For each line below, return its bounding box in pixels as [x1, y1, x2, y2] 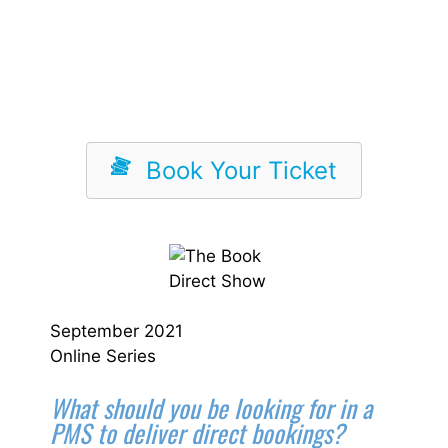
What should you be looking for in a [50, 388, 372, 426]
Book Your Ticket [146, 155, 337, 184]
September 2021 [50, 321, 183, 341]
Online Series [50, 346, 156, 366]
